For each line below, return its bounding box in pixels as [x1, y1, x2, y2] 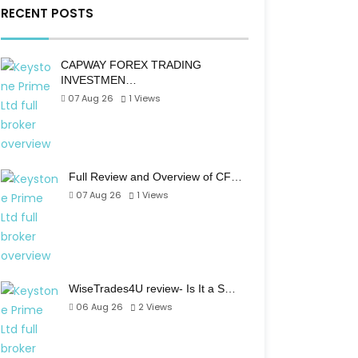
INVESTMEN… [61, 74, 137, 86]
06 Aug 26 [76, 300, 123, 313]
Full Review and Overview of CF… [69, 170, 242, 183]
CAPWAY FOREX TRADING [61, 58, 201, 71]
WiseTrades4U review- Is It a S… [69, 282, 236, 295]
